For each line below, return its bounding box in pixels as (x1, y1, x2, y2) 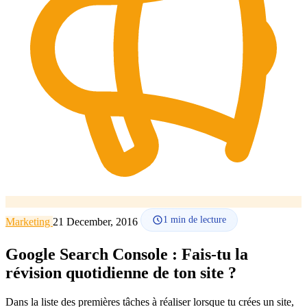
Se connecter (5, 72, 61, 84)
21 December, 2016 (53, 216, 140, 228)
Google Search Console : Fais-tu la (5, 245, 248, 263)
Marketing (5, 216, 53, 228)
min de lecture (168, 214, 226, 225)
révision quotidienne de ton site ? (5, 263, 236, 282)
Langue (5, 24, 38, 36)
